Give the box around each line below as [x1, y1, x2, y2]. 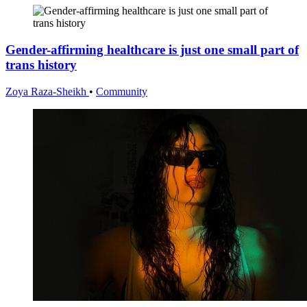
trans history [5, 57, 77, 72]
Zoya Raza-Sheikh [5, 85, 89, 97]
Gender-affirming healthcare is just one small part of [5, 42, 299, 57]
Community [96, 85, 147, 97]
